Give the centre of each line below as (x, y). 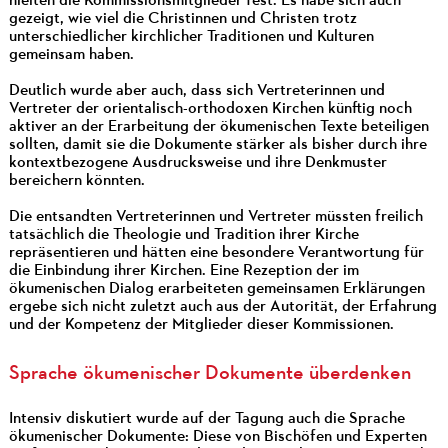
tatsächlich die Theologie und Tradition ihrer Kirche (183, 234)
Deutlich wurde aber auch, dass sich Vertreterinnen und (196, 90)
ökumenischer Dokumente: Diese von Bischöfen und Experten (217, 436)
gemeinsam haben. (71, 54)
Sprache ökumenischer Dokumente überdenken (209, 373)
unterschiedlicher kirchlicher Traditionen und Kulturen (191, 36)
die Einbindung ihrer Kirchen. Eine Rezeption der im (183, 270)
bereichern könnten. (76, 180)
